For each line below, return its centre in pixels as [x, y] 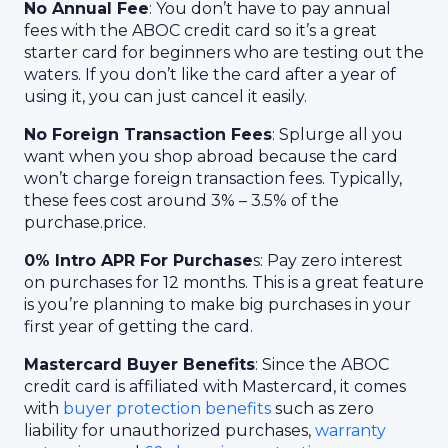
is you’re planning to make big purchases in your [217, 304]
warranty [350, 430]
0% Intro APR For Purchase [138, 260]
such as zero [322, 408]
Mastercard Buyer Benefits [139, 364]
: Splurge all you [337, 134]
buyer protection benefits [167, 408]
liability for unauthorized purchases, [169, 430]
